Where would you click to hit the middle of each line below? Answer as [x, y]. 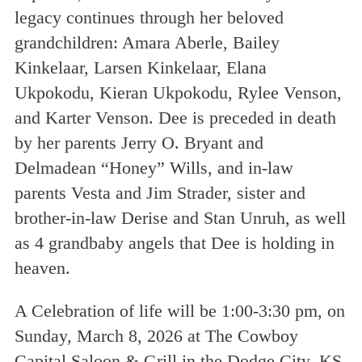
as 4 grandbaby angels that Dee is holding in [174, 243]
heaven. [42, 268]
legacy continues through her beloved [149, 18]
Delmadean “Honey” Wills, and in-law [154, 168]
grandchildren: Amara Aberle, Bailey [147, 43]
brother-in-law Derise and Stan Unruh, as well [180, 218]
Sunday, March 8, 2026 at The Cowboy [156, 336]
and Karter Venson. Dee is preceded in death [175, 118]
